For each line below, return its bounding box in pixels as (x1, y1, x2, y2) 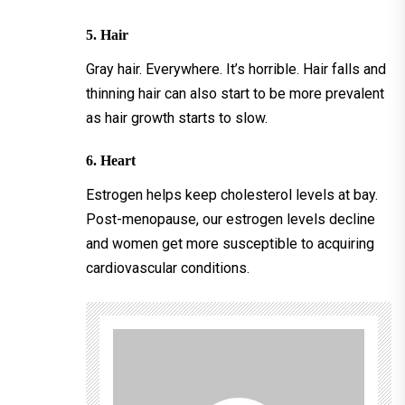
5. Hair (86, 26, 128, 42)
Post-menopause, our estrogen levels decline (86, 210, 375, 228)
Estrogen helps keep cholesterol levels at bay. (86, 185, 378, 203)
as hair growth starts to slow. (86, 108, 268, 127)
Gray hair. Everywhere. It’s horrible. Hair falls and (86, 60, 386, 78)
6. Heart (86, 152, 136, 168)
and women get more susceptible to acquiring (86, 234, 374, 252)
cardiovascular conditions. (86, 259, 250, 277)
